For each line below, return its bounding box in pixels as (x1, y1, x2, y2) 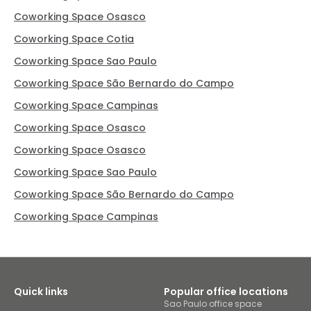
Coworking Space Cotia (14, 32, 134, 47)
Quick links (14, 285, 68, 299)
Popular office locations (164, 285, 288, 299)
